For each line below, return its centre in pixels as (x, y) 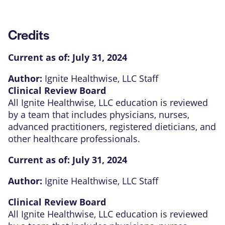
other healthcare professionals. (74, 138)
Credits (29, 34)
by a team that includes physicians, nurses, (99, 114)
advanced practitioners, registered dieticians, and (112, 126)
